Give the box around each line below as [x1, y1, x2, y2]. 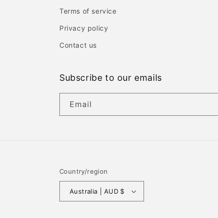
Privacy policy [59, 24, 109, 32]
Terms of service [59, 7, 117, 15]
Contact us [59, 41, 97, 49]
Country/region [59, 167, 108, 175]
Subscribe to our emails [59, 73, 162, 83]
